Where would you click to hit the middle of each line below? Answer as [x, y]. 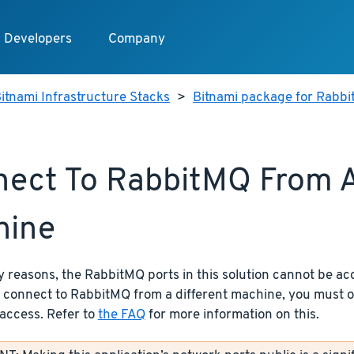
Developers [38, 40]
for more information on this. [232, 314]
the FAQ [121, 314]
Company [136, 40]
